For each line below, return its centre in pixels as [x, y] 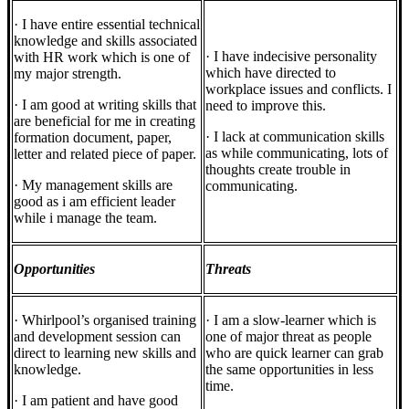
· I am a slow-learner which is [291, 320]
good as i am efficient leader [94, 202]
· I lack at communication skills [295, 137]
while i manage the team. [85, 218]
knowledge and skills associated [105, 41]
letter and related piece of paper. [105, 154]
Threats [228, 269]
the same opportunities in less [289, 370]
